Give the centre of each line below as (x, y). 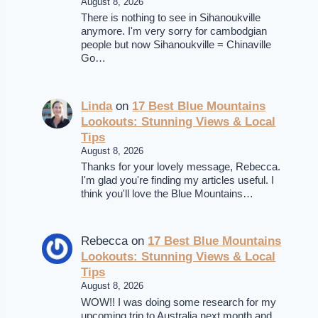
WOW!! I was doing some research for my (179, 302)
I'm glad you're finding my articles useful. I (178, 180)
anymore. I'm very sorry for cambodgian (174, 32)
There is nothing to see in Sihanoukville (171, 18)
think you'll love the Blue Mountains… (168, 193)
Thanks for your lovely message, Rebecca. (181, 166)
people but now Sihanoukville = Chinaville (176, 45)
